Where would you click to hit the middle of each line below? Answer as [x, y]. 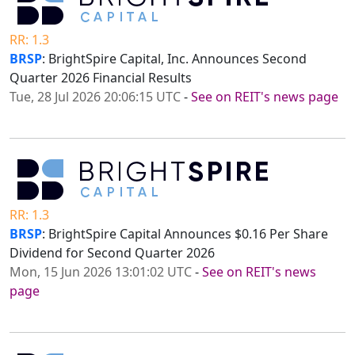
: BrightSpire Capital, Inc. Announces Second [174, 59]
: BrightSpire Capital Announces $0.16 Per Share [185, 234]
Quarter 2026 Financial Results [101, 78]
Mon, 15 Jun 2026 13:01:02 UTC [101, 272]
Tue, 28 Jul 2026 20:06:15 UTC [95, 97]
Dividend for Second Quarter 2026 [112, 253]
